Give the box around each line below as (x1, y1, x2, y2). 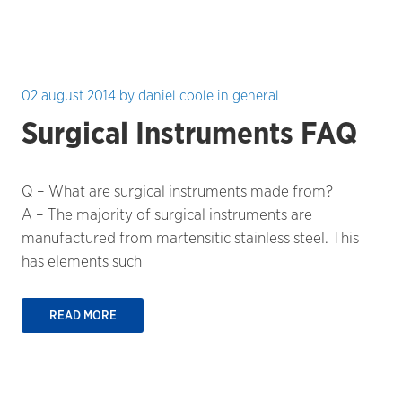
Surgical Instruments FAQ (22, 115, 357, 152)
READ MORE (48, 307, 117, 322)
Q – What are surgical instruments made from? (22, 181, 333, 201)
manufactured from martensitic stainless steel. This (22, 228, 359, 248)
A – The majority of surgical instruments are (22, 205, 312, 224)
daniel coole (138, 86, 214, 104)
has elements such (22, 251, 142, 271)
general (232, 86, 279, 104)
